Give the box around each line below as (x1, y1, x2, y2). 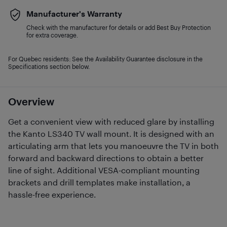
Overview (8, 95, 54, 107)
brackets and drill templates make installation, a (8, 177, 191, 187)
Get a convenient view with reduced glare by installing (8, 117, 214, 126)
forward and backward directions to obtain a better (8, 153, 204, 163)
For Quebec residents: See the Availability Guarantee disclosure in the (8, 55, 203, 62)
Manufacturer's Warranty (26, 9, 122, 18)
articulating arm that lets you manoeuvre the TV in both (8, 141, 219, 150)
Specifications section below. (8, 63, 90, 70)
